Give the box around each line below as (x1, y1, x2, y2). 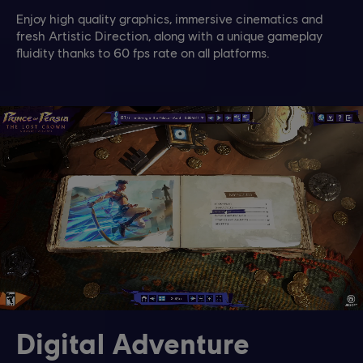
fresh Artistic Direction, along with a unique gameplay (16, 28, 322, 44)
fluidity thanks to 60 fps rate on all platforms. (16, 45, 270, 61)
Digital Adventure (16, 326, 250, 361)
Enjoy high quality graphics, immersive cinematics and (16, 11, 322, 27)
